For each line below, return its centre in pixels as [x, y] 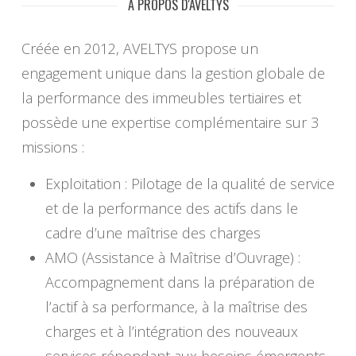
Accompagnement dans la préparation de [180, 282]
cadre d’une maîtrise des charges [153, 233]
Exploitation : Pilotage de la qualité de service [190, 184]
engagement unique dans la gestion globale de [173, 74]
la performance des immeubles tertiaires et [161, 98]
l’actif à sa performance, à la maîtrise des [176, 307]
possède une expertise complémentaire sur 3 [170, 123]
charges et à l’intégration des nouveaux [171, 332]
